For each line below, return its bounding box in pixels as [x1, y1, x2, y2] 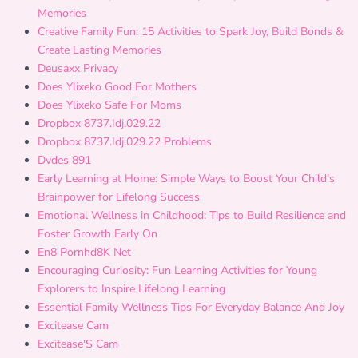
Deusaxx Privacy [38, 61, 118, 76]
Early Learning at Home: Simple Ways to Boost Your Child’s [38, 171, 335, 186]
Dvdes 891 [38, 153, 91, 168]
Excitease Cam [38, 318, 109, 333]
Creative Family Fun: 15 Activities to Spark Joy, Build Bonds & [38, 24, 344, 39]
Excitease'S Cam [38, 336, 118, 352]
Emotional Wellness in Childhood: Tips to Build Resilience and [38, 208, 346, 223]
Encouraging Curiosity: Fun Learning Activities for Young [38, 263, 317, 278]
